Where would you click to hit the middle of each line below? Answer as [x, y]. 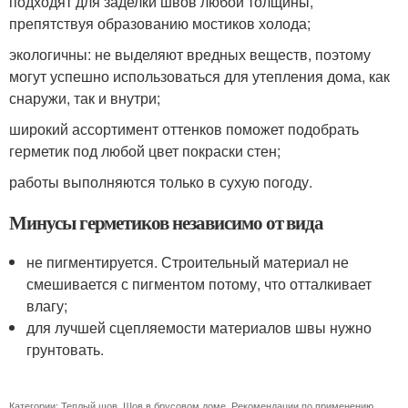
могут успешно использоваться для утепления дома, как [199, 76]
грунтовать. [66, 349]
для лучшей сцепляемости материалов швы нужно [199, 327]
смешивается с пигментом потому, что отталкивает [199, 283]
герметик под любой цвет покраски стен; [145, 150]
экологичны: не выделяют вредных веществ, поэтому [190, 54]
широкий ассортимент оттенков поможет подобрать [184, 128]
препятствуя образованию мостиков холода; [160, 23]
